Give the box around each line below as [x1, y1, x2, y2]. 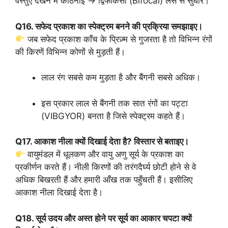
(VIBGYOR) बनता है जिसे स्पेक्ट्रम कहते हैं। [41, 110, 185, 121]
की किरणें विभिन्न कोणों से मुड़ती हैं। [15, 46, 125, 57]
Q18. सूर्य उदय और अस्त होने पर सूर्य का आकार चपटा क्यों [15, 213, 192, 223]
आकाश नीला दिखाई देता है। [15, 187, 103, 197]
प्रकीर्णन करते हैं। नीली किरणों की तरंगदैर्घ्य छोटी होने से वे [15, 162, 196, 172]
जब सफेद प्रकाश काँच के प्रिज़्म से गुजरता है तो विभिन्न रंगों [25, 34, 213, 44]
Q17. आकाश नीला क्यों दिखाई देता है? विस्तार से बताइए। [15, 136, 189, 147]
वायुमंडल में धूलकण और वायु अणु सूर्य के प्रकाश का [25, 149, 184, 159]
